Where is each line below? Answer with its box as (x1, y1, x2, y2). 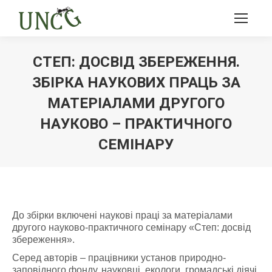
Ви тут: (136, 155, 166, 166)
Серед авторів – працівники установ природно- (12, 253, 226, 263)
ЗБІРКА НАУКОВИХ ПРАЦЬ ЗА (32, 74, 240, 91)
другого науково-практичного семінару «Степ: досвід (12, 222, 251, 233)
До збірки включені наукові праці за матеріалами (12, 210, 233, 220)
